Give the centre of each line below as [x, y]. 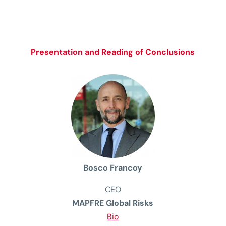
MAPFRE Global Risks [113, 203]
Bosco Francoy [113, 168]
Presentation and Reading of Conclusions [113, 52]
